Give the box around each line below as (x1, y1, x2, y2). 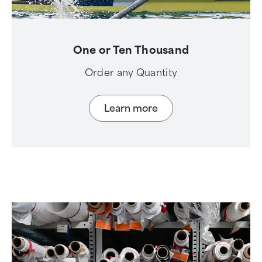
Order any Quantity (84, 67, 178, 79)
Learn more (104, 102, 158, 114)
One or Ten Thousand (73, 44, 189, 57)
